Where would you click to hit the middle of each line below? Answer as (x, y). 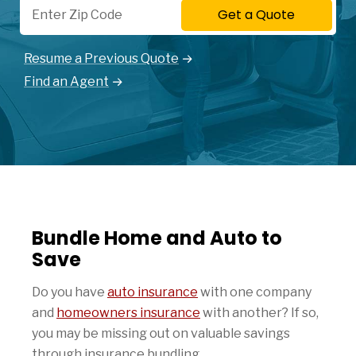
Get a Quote (257, 15)
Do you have (70, 292)
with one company (255, 292)
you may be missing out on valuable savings (161, 333)
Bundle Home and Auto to (157, 238)
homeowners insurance (128, 313)
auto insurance (153, 292)
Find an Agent (66, 81)
